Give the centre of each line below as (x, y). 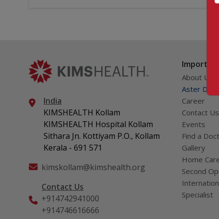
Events (193, 124)
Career (193, 101)
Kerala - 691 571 (73, 148)
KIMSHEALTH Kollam (82, 112)
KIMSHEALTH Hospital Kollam (98, 124)
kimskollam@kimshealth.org (93, 167)
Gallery (193, 148)
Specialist (197, 195)
